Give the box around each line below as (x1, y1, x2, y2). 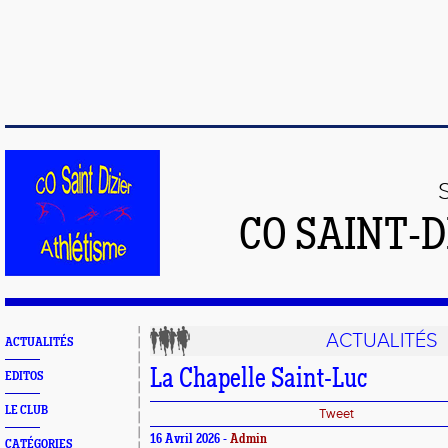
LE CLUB (5, 404, 48, 417)
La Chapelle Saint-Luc (150, 366, 367, 394)
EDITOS (5, 370, 43, 383)
